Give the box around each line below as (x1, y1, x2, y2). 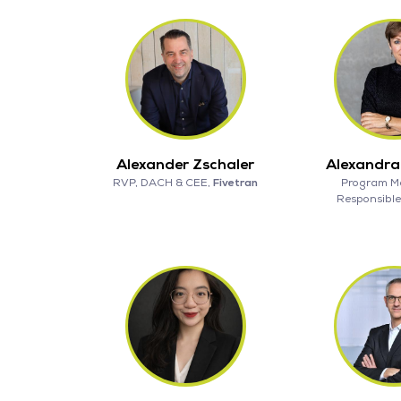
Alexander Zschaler (116, 155, 255, 174)
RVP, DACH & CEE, (113, 175, 214, 190)
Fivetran (213, 175, 259, 190)
